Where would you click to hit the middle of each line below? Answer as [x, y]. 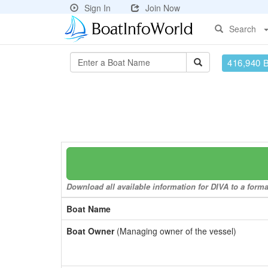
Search [243, 29]
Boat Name [89, 209]
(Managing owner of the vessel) [175, 231]
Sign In [98, 8]
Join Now [163, 8]
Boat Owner [90, 231]
